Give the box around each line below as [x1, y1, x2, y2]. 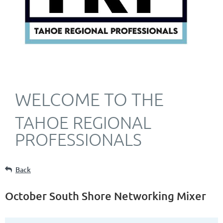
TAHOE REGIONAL [15, 112, 151, 132]
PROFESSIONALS [15, 129, 142, 149]
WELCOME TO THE [15, 89, 164, 110]
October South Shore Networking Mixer [5, 189, 206, 203]
